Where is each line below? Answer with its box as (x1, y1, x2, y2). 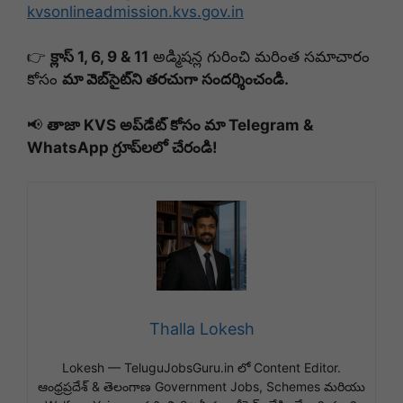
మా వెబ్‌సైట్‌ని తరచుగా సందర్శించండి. (62, 70, 289, 89)
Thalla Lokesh (148, 319, 255, 339)
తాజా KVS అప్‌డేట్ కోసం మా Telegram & (47, 115, 313, 134)
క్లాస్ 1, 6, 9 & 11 (50, 48, 148, 67)
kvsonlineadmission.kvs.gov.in (27, 2, 244, 21)
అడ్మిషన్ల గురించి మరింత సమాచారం (148, 48, 370, 67)
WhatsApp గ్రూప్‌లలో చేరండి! (27, 138, 218, 157)
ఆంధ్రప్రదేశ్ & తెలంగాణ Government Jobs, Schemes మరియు (38, 379, 365, 395)
